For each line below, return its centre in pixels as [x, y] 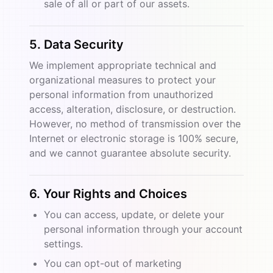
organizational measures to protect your [122, 80]
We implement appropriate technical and [123, 65]
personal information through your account [143, 229]
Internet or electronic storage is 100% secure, [134, 138]
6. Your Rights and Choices [108, 194]
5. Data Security [76, 44]
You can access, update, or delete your [134, 214]
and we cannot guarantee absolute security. [130, 153]
